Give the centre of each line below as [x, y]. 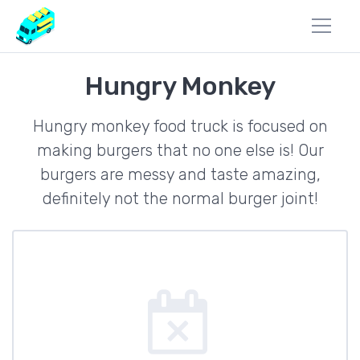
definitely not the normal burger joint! [180, 198]
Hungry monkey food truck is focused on [180, 126]
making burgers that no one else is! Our [180, 150]
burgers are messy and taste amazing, [180, 174]
